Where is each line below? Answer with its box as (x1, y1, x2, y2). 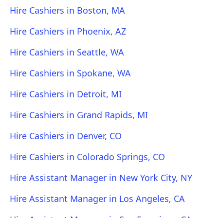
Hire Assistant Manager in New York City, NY (10, 172, 192, 183)
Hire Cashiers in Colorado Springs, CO (10, 151, 165, 163)
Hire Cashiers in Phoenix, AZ (10, 25, 126, 37)
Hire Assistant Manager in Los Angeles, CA (10, 193, 185, 204)
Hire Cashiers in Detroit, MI (10, 88, 122, 100)
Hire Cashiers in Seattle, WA (10, 46, 124, 58)
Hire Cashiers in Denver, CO (10, 130, 122, 142)
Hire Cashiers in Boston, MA (10, 4, 125, 16)
